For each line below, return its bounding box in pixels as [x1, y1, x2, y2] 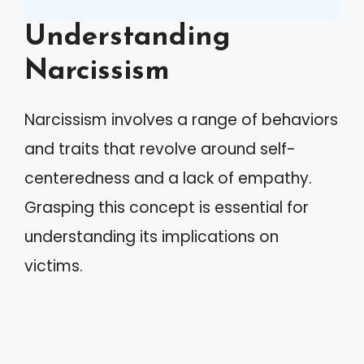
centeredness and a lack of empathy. [24, 167, 312, 189]
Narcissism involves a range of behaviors [24, 109, 338, 131]
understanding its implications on [24, 226, 279, 248]
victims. [24, 255, 83, 277]
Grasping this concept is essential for [24, 197, 309, 219]
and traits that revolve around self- [24, 138, 296, 160]
